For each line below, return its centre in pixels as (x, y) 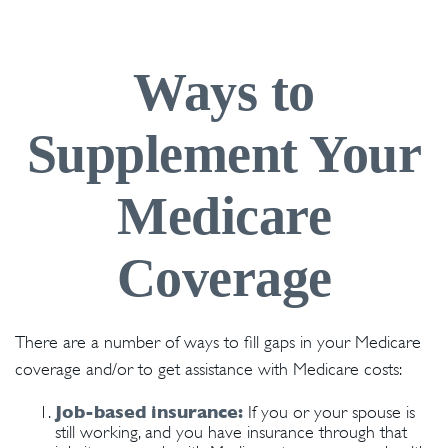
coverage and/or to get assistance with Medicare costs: (208, 369)
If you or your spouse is (329, 412)
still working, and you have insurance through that (231, 432)
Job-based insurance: (149, 411)
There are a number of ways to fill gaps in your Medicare (218, 342)
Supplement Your (224, 154)
